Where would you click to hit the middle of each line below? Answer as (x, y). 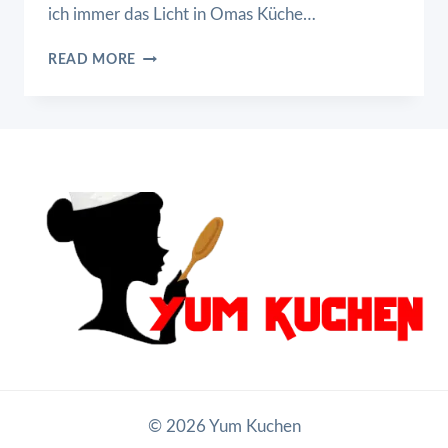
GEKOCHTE (175, 75)
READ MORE (92, 60)
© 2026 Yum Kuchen (224, 426)
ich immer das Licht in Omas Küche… (182, 15)
